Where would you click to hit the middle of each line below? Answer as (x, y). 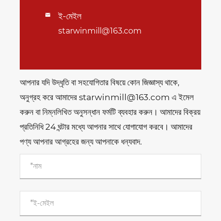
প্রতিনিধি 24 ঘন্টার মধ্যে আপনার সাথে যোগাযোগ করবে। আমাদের (106, 127)
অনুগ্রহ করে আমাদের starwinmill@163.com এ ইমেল (107, 97)
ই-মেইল (70, 16)
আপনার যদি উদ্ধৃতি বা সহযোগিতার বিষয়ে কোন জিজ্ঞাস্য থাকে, (100, 82)
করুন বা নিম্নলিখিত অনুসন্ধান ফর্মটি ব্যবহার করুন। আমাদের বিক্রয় (110, 112)
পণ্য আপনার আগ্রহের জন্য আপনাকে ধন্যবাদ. (81, 141)
